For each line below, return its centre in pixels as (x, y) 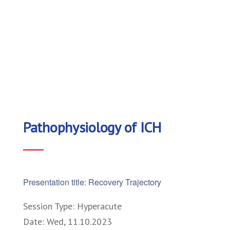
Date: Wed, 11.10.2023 (68, 221)
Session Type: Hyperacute (72, 206)
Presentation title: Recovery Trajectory (92, 182)
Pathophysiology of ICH (92, 127)
